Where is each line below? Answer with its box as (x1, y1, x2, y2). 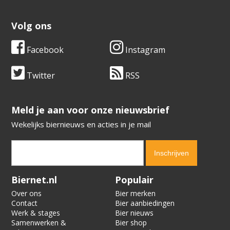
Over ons (11, 188, 42, 199)
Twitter (25, 70, 55, 82)
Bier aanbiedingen (115, 198, 175, 208)
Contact (11, 198, 38, 208)
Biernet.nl (11, 174, 57, 186)
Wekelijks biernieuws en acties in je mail (11, 119, 151, 130)
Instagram (123, 44, 165, 56)
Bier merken (115, 188, 156, 199)
